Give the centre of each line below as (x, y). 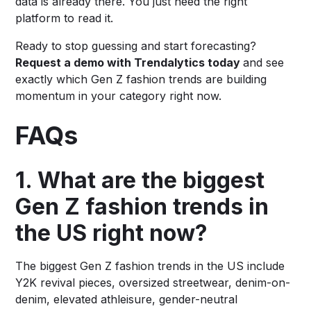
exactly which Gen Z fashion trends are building (141, 79)
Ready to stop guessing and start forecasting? (136, 45)
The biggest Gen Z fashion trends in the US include (150, 266)
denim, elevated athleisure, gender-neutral (127, 299)
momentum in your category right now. (119, 95)
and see (264, 62)
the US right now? (112, 233)
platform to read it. (65, 18)
